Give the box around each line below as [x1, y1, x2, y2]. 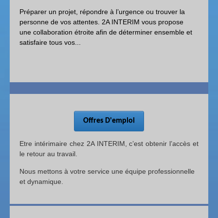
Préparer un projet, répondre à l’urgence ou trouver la [19, 8, 185, 16]
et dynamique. [19, 178, 63, 185]
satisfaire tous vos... [19, 38, 81, 46]
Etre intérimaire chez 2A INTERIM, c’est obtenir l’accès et [19, 140, 199, 147]
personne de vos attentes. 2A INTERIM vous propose [19, 18, 185, 26]
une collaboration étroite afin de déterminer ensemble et [19, 28, 192, 36]
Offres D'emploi [83, 117, 135, 125]
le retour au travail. [19, 150, 77, 158]
